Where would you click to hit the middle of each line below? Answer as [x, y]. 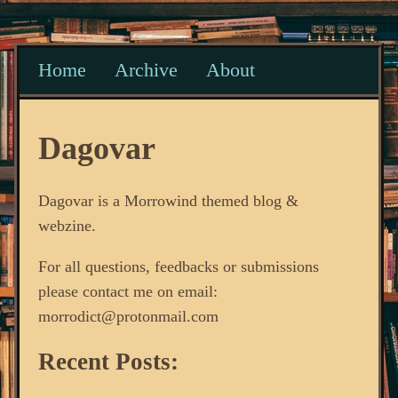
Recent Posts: [108, 362]
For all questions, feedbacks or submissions [178, 266]
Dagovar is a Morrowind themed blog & [168, 200]
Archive [146, 71]
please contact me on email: [127, 291]
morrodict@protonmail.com [128, 316]
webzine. [67, 225]
